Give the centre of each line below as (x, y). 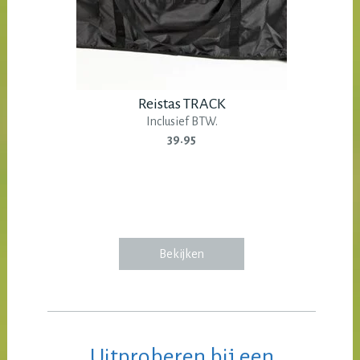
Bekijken (182, 254)
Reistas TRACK (182, 104)
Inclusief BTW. (182, 122)
